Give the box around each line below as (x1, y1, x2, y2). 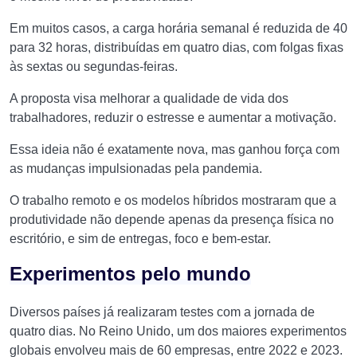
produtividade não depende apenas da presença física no (10, 213, 334, 226)
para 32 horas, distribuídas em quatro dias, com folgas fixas (10, 41, 343, 54)
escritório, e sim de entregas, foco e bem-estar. (10, 232, 271, 245)
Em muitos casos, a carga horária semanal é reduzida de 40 (10, 22, 347, 35)
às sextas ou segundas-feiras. (10, 60, 178, 73)
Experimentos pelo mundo (10, 263, 251, 284)
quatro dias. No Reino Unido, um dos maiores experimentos (10, 324, 347, 338)
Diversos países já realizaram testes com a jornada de (10, 305, 315, 319)
